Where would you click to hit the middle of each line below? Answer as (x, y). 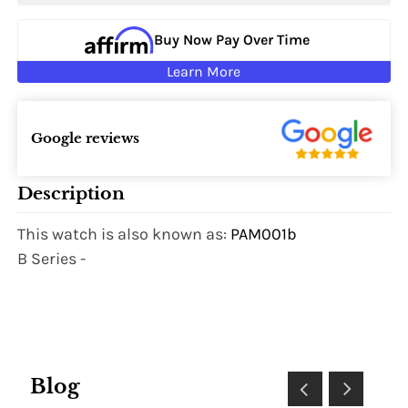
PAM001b (264, 235)
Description (71, 194)
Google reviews (86, 138)
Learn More (204, 71)
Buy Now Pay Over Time (231, 40)
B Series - (52, 259)
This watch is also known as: (124, 235)
